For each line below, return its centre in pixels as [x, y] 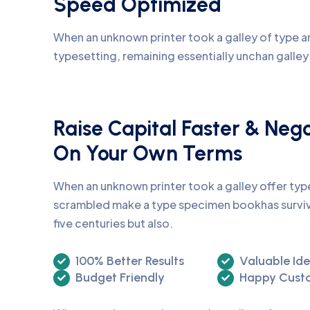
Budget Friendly [120, 277]
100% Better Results [130, 261]
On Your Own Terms [148, 153]
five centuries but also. [113, 223]
